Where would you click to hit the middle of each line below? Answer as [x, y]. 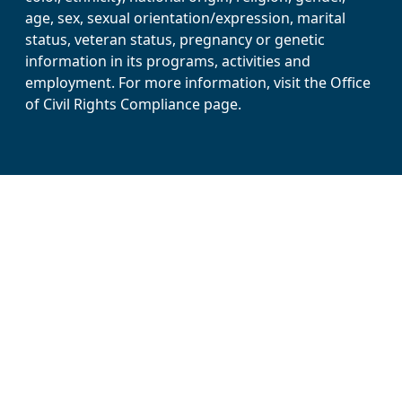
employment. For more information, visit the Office [198, 83]
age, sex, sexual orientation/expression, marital [185, 18]
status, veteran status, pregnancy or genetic [175, 39]
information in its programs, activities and [168, 61]
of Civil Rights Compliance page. [133, 104]
